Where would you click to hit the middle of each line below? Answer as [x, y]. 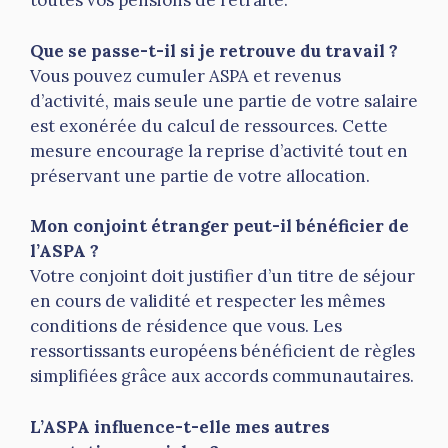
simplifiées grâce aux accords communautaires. [222, 376]
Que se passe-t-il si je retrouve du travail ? [214, 50]
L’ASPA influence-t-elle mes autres [180, 426]
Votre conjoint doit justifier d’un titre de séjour [222, 276]
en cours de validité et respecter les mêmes [207, 301]
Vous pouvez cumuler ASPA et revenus [185, 75]
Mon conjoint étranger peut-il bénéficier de [219, 226]
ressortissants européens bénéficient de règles [222, 351]
